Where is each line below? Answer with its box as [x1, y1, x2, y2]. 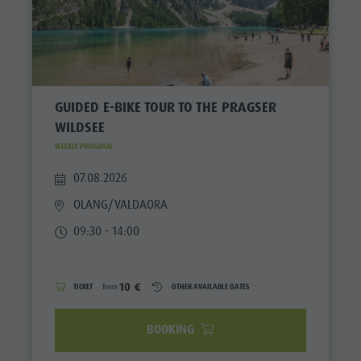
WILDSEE [54, 118, 105, 136]
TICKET [73, 281, 93, 292]
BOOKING [146, 321, 197, 338]
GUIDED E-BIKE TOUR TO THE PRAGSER [54, 98, 276, 116]
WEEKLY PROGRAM [54, 141, 112, 151]
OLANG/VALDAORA [73, 197, 168, 214]
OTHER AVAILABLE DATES [171, 281, 250, 292]
